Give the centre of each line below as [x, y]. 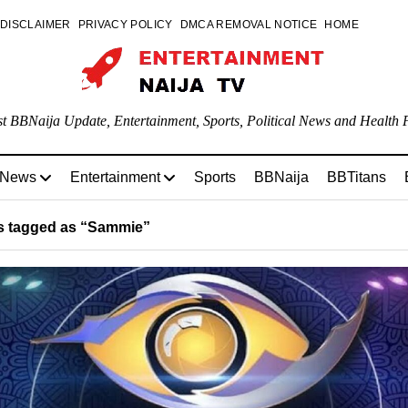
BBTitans [357, 177]
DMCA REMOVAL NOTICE [249, 25]
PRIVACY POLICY [125, 25]
